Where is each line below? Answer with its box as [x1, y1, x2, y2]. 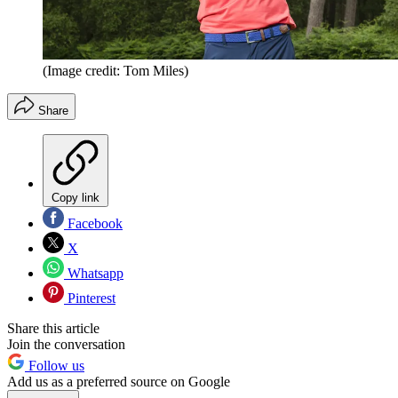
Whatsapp [64, 266, 123, 282]
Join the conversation [7, 337, 125, 353]
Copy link [52, 191, 99, 205]
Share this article [7, 321, 99, 337]
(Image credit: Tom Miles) [43, 63, 188, 79]
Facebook [64, 216, 123, 232]
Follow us [25, 358, 84, 374]
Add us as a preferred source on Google [7, 374, 230, 390]
